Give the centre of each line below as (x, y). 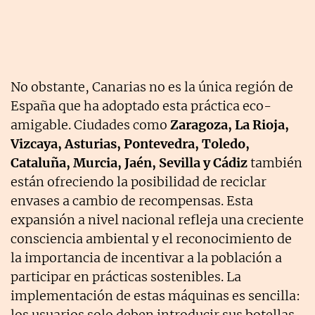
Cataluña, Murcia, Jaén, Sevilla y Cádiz (129, 162)
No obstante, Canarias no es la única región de (152, 86)
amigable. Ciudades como (90, 124)
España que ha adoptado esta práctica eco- (141, 105)
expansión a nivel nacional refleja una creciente (157, 219)
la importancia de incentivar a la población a (146, 257)
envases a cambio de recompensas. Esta (132, 200)
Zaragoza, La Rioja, (230, 124)
